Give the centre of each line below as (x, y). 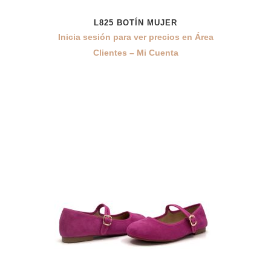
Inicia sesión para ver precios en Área (135, 37)
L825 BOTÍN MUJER (135, 23)
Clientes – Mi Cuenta (135, 53)
